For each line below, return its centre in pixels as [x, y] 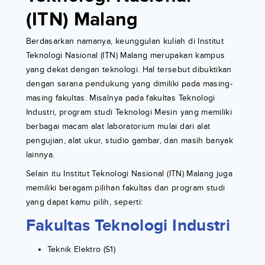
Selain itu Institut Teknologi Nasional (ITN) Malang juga [129, 174]
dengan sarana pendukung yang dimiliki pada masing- [129, 84]
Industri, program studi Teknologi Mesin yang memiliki [129, 112]
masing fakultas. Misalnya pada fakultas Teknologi [120, 98]
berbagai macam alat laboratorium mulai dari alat [118, 127]
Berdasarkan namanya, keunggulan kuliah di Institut [125, 41]
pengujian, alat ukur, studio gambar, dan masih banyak [130, 141]
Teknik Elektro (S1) [81, 250]
